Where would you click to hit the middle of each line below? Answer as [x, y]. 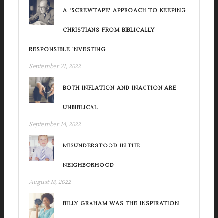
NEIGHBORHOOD [89, 165]
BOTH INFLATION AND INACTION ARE [120, 88]
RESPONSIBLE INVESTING [67, 50]
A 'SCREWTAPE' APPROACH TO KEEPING [124, 11]
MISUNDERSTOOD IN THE [101, 146]
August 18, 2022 [50, 182]
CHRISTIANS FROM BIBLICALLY [109, 30]
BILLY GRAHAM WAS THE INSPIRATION [121, 204]
